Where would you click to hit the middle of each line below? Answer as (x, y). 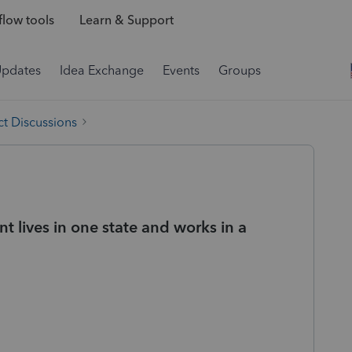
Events (181, 70)
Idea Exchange (102, 70)
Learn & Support (126, 20)
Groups (240, 70)
